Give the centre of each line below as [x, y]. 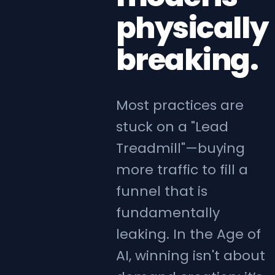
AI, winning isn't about [190, 255]
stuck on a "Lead [172, 126]
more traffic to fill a [182, 169]
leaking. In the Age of [188, 234]
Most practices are [180, 105]
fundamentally [168, 212]
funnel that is [161, 191]
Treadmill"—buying [180, 148]
